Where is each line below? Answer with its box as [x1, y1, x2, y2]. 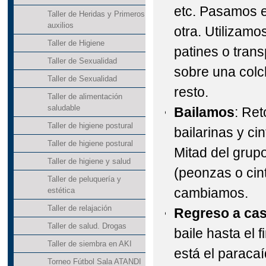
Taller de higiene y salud [47, 157, 131, 166]
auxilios [47, 21, 74, 30]
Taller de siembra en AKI [47, 239, 132, 249]
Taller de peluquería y [47, 175, 121, 184]
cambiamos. [174, 185, 249, 201]
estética [47, 186, 75, 195]
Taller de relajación [47, 204, 112, 213]
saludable [47, 103, 80, 113]
